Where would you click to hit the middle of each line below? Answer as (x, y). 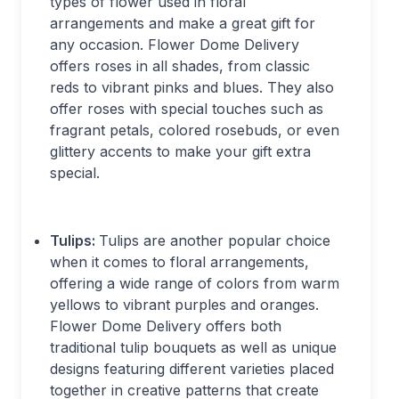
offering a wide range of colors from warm (195, 284)
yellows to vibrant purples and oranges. (184, 305)
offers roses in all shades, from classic (180, 66)
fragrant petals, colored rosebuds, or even (195, 130)
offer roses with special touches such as (187, 109)
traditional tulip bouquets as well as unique (193, 348)
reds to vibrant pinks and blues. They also (192, 88)
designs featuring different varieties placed (192, 369)
